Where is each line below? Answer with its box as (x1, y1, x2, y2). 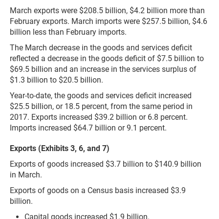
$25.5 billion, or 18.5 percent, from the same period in (10, 102, 193, 111)
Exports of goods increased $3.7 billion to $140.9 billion (10, 159, 201, 169)
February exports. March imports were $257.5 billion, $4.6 (10, 17, 207, 26)
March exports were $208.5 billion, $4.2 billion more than (10, 6, 205, 16)
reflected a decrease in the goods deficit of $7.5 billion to (10, 54, 204, 64)
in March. (10, 170, 42, 180)
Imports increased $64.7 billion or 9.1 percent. (10, 123, 167, 133)
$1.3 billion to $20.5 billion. (10, 75, 103, 85)
